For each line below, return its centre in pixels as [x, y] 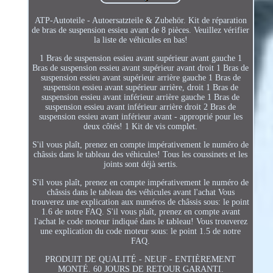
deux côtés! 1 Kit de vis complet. [141, 126]
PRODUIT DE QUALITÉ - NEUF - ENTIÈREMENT [141, 259]
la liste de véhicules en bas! [140, 40]
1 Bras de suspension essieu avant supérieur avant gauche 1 [140, 58]
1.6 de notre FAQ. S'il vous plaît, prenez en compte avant [140, 211]
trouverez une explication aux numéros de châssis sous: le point [141, 202]
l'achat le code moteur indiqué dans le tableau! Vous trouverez [140, 221]
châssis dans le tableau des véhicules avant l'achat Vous [140, 192]
